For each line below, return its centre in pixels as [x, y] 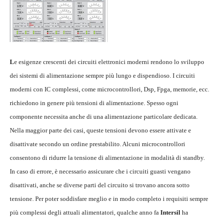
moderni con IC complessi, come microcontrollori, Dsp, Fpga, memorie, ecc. [109, 89]
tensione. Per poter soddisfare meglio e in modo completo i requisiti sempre [109, 199]
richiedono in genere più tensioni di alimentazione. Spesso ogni [94, 103]
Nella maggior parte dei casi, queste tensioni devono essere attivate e [100, 131]
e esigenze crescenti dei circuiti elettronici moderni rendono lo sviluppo [109, 62]
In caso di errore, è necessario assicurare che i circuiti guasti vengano [100, 172]
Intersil [170, 213]
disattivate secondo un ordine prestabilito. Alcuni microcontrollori [98, 144]
